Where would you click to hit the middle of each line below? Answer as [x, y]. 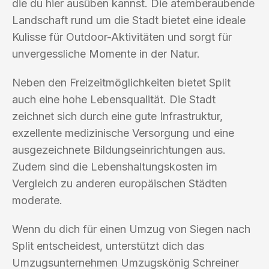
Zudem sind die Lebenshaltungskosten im [115, 166]
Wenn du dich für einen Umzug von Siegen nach [131, 229]
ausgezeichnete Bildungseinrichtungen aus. [119, 150]
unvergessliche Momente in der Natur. [106, 53]
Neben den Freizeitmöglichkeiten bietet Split [121, 82]
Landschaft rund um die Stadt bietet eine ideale [129, 20]
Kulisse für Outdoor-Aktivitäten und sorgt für [122, 37]
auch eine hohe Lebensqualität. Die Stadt [114, 99]
